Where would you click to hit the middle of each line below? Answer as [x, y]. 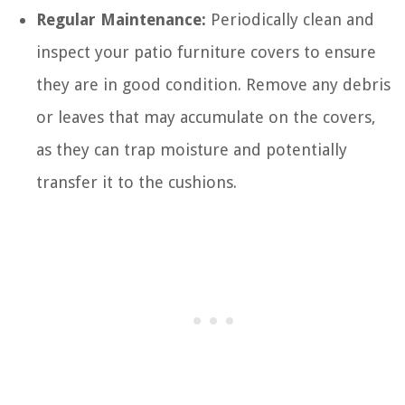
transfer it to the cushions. [137, 182]
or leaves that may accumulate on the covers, [206, 117]
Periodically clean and [290, 19]
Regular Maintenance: [121, 19]
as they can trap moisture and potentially [192, 149]
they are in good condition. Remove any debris [213, 84]
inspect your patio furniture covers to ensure [206, 52]
